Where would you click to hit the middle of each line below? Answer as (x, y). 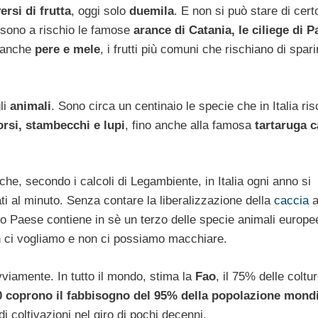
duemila (152, 11)
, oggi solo (100, 11)
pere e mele (67, 50)
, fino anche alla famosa (190, 125)
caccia (291, 201)
